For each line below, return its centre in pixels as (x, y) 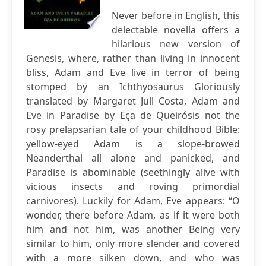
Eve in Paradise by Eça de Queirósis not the (133, 115)
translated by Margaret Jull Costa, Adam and (133, 101)
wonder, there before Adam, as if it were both (133, 215)
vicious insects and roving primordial (133, 186)
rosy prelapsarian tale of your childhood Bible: (133, 129)
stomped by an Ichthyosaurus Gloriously (133, 87)
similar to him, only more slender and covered (133, 243)
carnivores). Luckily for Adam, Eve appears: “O (133, 201)
